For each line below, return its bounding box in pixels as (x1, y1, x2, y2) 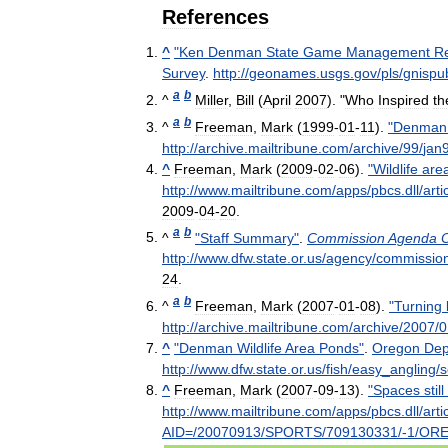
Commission (307, 229, 385, 246)
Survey (162, 65, 205, 82)
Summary (233, 229, 294, 246)
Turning (394, 297, 442, 314)
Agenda (388, 229, 437, 246)
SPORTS (265, 423, 322, 440)
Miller (195, 91, 228, 108)
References (162, 6, 269, 29)
